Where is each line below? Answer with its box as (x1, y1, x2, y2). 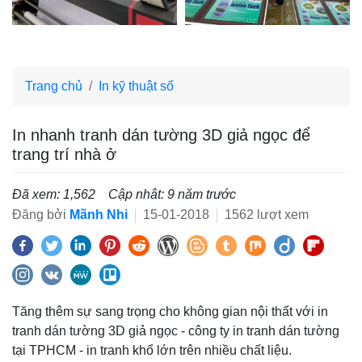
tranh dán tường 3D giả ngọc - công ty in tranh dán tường (12, 324, 339, 338)
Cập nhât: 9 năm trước (108, 187, 236, 201)
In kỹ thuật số (99, 79, 174, 93)
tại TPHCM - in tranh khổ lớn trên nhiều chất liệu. (12, 343, 292, 357)
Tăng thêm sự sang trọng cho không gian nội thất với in (12, 305, 328, 318)
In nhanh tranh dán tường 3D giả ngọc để (12, 126, 310, 144)
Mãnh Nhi (69, 208, 128, 221)
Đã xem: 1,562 (12, 187, 95, 201)
